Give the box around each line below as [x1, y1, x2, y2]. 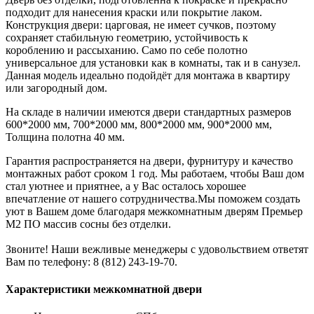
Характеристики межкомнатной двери [6, 283, 202, 296]
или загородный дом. [6, 81, 107, 94]
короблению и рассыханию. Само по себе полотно [6, 43, 247, 56]
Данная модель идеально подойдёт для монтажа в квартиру [6, 69, 290, 81]
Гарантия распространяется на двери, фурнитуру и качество [6, 154, 293, 167]
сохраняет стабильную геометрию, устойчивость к [6, 31, 248, 43]
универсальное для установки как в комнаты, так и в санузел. [6, 56, 301, 69]
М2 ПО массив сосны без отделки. [6, 217, 171, 230]
